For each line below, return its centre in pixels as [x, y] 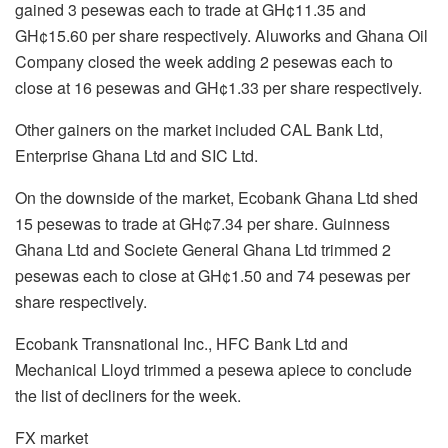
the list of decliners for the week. [128, 395]
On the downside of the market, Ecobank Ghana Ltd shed [216, 197]
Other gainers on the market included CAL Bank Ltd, [199, 129]
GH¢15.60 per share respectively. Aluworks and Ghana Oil [221, 35]
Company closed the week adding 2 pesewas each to [204, 61]
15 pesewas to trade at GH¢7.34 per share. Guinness [202, 223]
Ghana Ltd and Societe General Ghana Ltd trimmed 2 [203, 249]
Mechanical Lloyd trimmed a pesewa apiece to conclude [213, 369]
